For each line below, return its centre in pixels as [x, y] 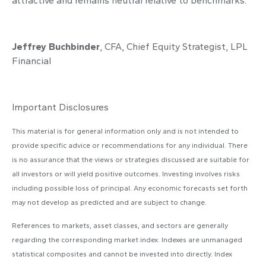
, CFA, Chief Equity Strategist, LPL [174, 46]
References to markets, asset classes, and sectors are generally [120, 225]
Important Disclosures [60, 107]
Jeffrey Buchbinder [56, 46]
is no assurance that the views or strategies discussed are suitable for [131, 159]
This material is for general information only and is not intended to [125, 131]
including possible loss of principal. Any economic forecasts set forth [130, 188]
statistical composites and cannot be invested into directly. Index [122, 254]
